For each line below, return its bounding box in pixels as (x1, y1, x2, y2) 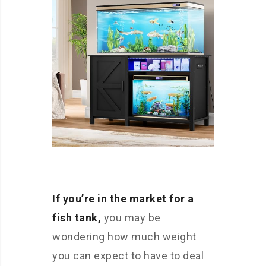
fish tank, (52, 211, 101, 224)
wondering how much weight (52, 230, 197, 243)
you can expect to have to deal (52, 249, 204, 262)
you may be (101, 211, 161, 224)
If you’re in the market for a (52, 192, 194, 205)
